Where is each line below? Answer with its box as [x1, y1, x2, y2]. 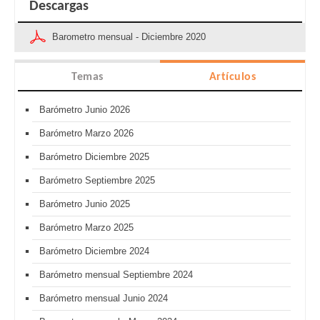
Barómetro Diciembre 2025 [39, 151, 149, 163]
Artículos [209, 71, 256, 84]
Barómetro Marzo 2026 [39, 128, 134, 139]
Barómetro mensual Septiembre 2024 [39, 269, 193, 281]
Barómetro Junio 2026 [39, 104, 130, 116]
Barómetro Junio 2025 [39, 199, 130, 210]
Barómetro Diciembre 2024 [39, 246, 149, 257]
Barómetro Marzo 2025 [39, 222, 134, 234]
